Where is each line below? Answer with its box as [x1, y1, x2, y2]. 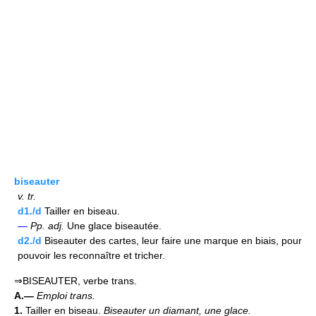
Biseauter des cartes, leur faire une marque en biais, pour [42, 235, 302, 246]
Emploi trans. [37, 290, 95, 301]
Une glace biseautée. [64, 220, 162, 231]
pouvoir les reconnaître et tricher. [18, 250, 165, 261]
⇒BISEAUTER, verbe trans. [14, 275, 137, 286]
